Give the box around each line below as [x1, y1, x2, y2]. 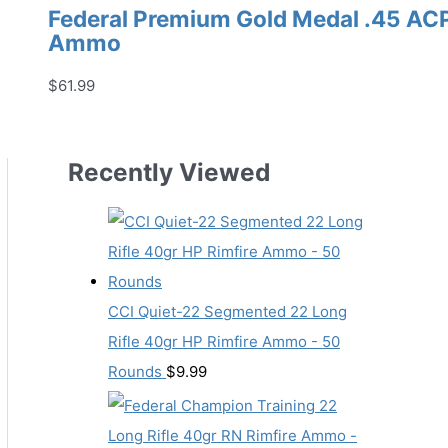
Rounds [108, 362, 162, 382]
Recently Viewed [68, 156, 270, 187]
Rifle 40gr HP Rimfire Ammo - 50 [108, 332, 340, 352]
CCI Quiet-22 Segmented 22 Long [108, 302, 347, 322]
